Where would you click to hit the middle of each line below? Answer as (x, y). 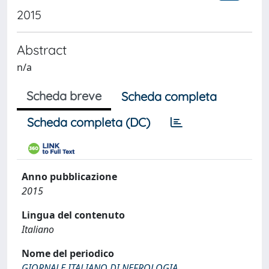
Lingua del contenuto (73, 215)
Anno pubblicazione (69, 177)
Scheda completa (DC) (89, 122)
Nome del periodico (68, 253)
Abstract (42, 50)
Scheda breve (64, 96)
